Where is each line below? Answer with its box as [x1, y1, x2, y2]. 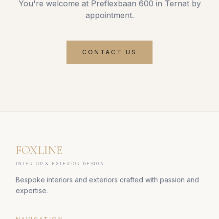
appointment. [85, 10, 134, 20]
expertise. [16, 186, 48, 195]
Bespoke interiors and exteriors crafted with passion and [16, 175, 199, 184]
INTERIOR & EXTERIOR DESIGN [16, 161, 105, 166]
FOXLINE [16, 143, 63, 157]
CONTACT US [82, 48, 137, 56]
